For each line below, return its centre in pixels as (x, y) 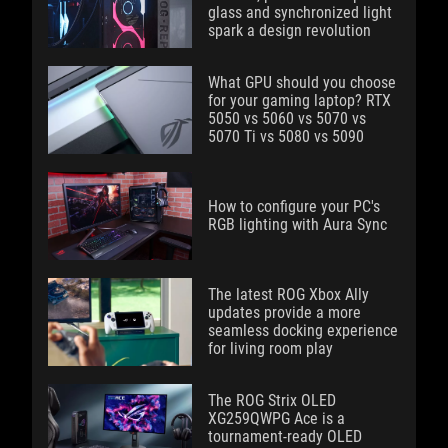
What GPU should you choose (302, 82)
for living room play (270, 348)
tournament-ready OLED (285, 436)
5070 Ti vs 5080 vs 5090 (286, 136)
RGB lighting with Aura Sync (297, 224)
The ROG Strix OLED (272, 400)
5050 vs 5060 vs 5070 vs (287, 118)
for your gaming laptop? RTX (299, 100)
